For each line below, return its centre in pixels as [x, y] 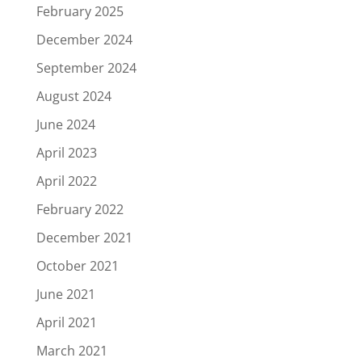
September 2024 [86, 68]
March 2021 [72, 351]
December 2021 [84, 238]
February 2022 [80, 209]
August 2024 [74, 96]
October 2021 [77, 266]
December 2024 [84, 40]
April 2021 [66, 322]
